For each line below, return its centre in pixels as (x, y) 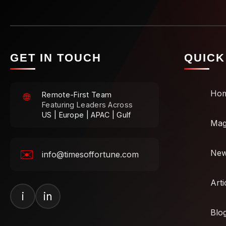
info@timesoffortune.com (90, 155)
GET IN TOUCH (56, 58)
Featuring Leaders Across (88, 105)
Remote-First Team (77, 95)
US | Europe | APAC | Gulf (87, 115)
